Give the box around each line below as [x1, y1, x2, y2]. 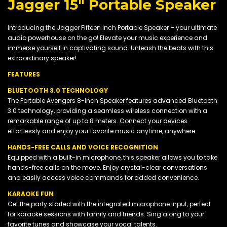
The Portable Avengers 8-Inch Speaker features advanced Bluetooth [8, 96, 217, 105]
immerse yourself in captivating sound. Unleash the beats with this [8, 43, 213, 52]
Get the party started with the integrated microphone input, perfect [8, 199, 211, 208]
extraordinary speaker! [8, 53, 77, 62]
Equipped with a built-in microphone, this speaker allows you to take [8, 153, 217, 162]
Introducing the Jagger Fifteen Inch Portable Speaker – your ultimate [8, 23, 217, 32]
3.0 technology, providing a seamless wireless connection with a [8, 106, 207, 115]
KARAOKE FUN [8, 189, 54, 198]
